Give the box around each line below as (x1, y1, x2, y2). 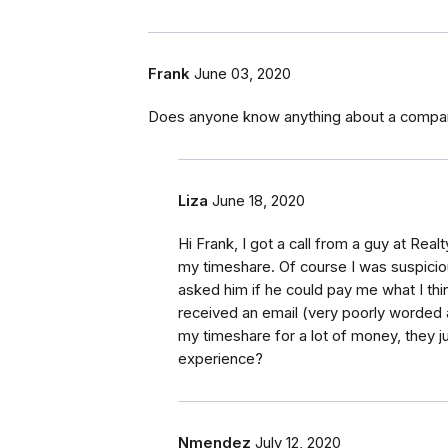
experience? (178, 350, 263, 369)
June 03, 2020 (194, 65, 291, 84)
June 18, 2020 (212, 192, 305, 211)
